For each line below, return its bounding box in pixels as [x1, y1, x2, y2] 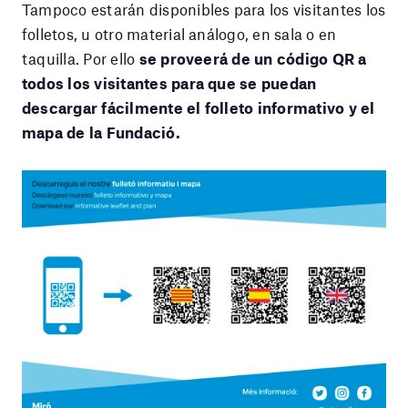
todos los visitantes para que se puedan [22, 73, 317, 92]
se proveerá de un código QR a [138, 48, 367, 67]
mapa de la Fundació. [22, 122, 180, 141]
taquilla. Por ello [22, 48, 139, 67]
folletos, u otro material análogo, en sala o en [22, 24, 337, 43]
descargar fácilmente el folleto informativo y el [22, 97, 375, 117]
